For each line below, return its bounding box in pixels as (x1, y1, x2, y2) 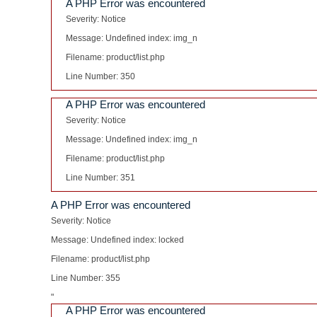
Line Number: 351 (66, 173, 135, 183)
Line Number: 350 (66, 71, 135, 81)
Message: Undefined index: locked (51, 235, 184, 245)
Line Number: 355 (51, 273, 120, 283)
